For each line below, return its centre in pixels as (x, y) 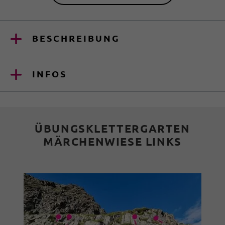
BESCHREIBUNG (76, 38)
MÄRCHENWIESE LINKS (113, 141)
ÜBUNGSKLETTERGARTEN (113, 128)
